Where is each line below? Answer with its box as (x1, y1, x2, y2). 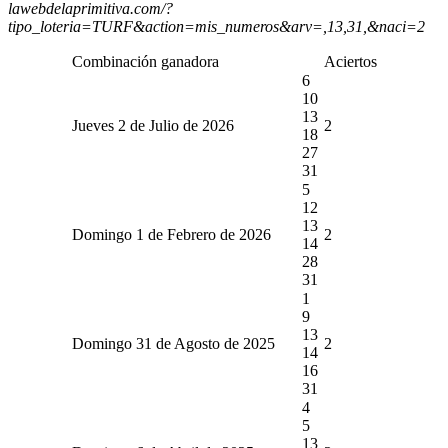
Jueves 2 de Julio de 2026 (71, 116, 234, 134)
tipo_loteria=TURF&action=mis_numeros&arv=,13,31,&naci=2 (8, 17, 425, 35)
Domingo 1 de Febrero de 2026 (71, 225, 271, 243)
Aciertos (323, 52, 377, 70)
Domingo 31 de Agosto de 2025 (71, 334, 275, 352)
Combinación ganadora (71, 52, 219, 70)
